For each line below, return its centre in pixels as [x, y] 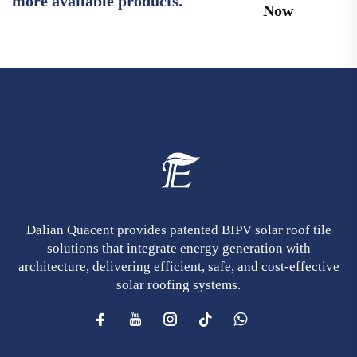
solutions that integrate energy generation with [178, 248]
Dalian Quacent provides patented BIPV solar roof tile [178, 229]
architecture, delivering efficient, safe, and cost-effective [178, 266]
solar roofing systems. [178, 284]
